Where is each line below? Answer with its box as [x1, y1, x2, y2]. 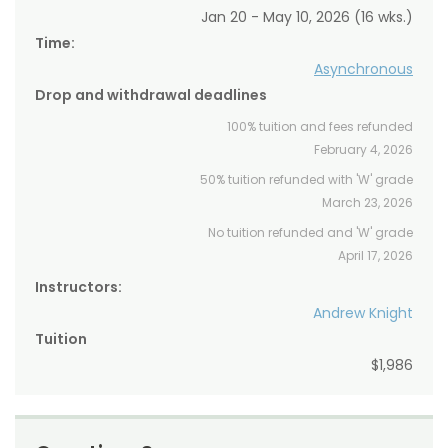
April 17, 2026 [338, 247, 413, 265]
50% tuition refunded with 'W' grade [200, 171, 413, 189]
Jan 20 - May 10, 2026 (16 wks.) [201, 7, 413, 28]
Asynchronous [314, 59, 413, 80]
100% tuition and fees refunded [227, 118, 413, 136]
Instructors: [35, 277, 122, 298]
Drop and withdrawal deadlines [35, 85, 267, 106]
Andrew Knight [313, 303, 413, 324]
